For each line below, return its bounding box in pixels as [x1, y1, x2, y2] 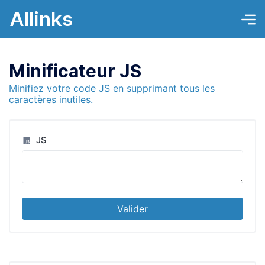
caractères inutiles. [9, 93, 93, 105]
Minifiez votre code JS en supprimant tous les [9, 82, 215, 94]
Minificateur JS [9, 60, 141, 82]
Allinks [9, 7, 73, 31]
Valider [117, 203, 148, 215]
